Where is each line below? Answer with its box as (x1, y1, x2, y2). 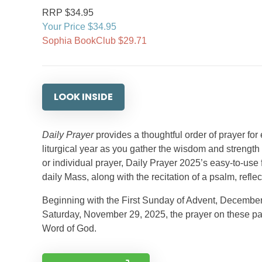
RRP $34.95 (42, 8, 94, 18)
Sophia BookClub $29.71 (42, 36, 147, 46)
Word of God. (42, 223, 96, 233)
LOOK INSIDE (54, 90, 113, 104)
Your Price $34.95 (42, 22, 116, 32)
